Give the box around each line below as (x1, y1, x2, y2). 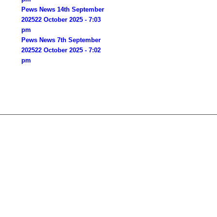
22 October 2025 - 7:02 (35, 46, 101, 54)
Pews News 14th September (21, 6, 105, 13)
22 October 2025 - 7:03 (35, 16, 101, 23)
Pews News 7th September (21, 36, 101, 44)
